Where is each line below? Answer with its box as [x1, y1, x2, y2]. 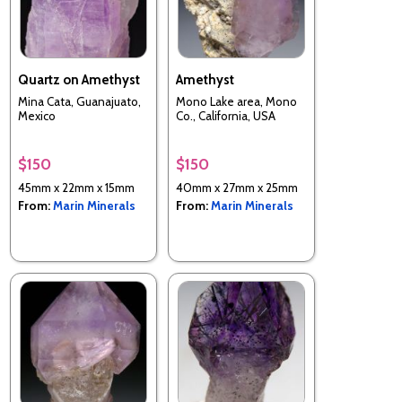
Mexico [18, 109, 56, 123]
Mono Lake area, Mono [176, 94, 297, 109]
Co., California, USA [176, 109, 275, 123]
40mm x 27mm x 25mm [176, 179, 298, 195]
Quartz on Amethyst [18, 71, 140, 88]
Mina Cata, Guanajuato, [18, 94, 141, 109]
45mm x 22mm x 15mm [18, 179, 135, 195]
